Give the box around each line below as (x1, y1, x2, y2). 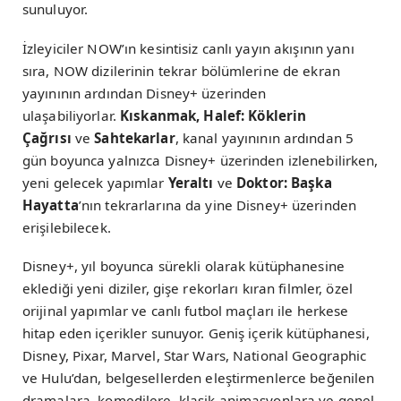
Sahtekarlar (90, 128, 175, 147)
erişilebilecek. (22, 218, 111, 236)
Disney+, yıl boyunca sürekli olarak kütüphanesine (22, 256, 345, 275)
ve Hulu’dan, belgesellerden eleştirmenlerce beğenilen (22, 368, 375, 387)
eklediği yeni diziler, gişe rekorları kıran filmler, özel (22, 278, 353, 297)
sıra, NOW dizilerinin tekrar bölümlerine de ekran (22, 61, 340, 80)
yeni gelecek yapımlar (22, 173, 168, 192)
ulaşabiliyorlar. (22, 106, 121, 124)
